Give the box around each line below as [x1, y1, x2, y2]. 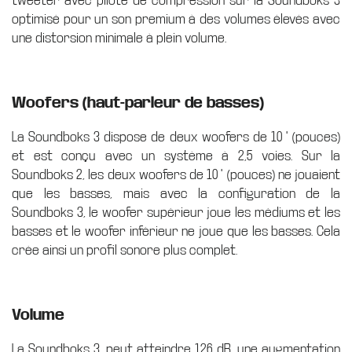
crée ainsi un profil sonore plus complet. [12, 243, 237, 258]
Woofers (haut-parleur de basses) [12, 94, 264, 112]
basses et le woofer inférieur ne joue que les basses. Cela [12, 224, 340, 240]
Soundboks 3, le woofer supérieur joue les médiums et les [12, 205, 340, 221]
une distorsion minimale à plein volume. [12, 31, 226, 46]
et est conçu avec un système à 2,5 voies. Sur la [12, 148, 340, 164]
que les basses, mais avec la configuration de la [12, 186, 340, 202]
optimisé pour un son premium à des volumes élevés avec [12, 12, 340, 27]
